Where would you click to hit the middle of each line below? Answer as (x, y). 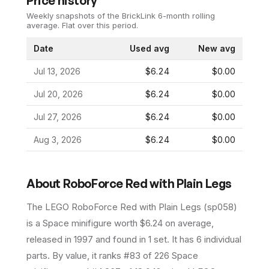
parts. (38, 255)
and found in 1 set (130, 239)
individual (222, 239)
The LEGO (49, 207)
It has (184, 239)
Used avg (150, 48)
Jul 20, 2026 (58, 94)
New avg (217, 48)
